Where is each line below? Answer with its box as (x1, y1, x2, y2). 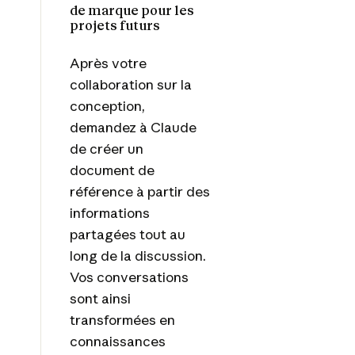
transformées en (69, 311, 175, 328)
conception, (69, 97, 145, 114)
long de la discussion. (69, 246, 206, 264)
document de (69, 161, 155, 178)
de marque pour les (69, 2, 194, 18)
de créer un (69, 139, 143, 157)
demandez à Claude (69, 118, 197, 136)
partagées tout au (69, 225, 185, 242)
